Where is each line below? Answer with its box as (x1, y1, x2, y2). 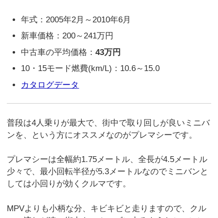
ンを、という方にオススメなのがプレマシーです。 (7, 130, 198, 140)
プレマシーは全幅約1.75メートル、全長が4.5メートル (7, 155, 208, 164)
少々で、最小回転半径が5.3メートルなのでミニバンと (7, 167, 209, 177)
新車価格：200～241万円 (21, 31, 114, 41)
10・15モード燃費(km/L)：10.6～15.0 (21, 64, 160, 73)
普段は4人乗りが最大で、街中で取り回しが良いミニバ (7, 118, 210, 127)
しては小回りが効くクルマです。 (7, 179, 131, 189)
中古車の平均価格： (21, 47, 96, 57)
